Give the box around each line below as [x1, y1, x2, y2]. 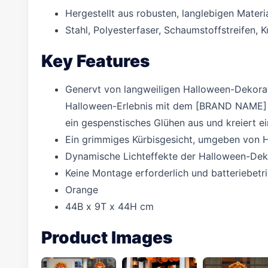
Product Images [41, 227, 172, 248]
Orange [65, 184, 98, 196]
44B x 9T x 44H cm [65, 200, 154, 212]
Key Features [41, 51, 150, 71]
